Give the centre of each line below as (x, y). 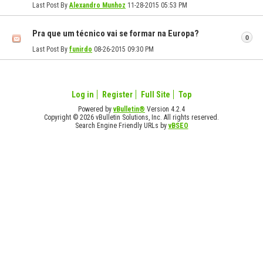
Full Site (156, 95)
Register (117, 95)
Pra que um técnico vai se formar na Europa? (116, 33)
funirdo (81, 50)
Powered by (96, 109)
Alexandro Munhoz (97, 6)
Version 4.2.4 (165, 109)
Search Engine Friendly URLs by (122, 126)
